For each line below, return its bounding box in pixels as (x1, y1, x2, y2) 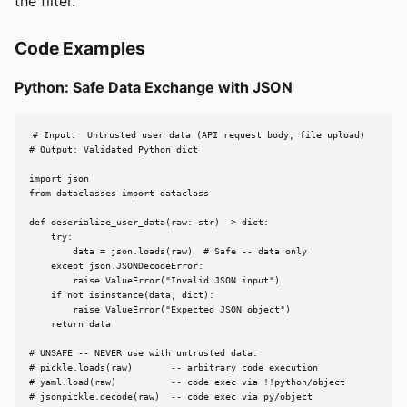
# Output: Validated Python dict (29, 144, 198, 155)
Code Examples (15, 37, 145, 60)
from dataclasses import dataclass (29, 188, 209, 199)
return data (29, 319, 111, 330)
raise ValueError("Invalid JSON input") (29, 275, 280, 286)
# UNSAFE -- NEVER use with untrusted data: (29, 348, 258, 359)
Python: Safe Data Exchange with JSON (15, 78, 293, 97)
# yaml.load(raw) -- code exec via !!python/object (29, 377, 345, 388)
